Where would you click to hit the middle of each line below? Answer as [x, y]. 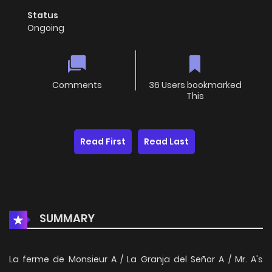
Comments [77, 85]
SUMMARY [66, 219]
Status [43, 15]
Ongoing [46, 28]
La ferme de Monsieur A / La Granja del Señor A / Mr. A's [136, 260]
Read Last [166, 142]
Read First [103, 142]
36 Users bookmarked [195, 85]
